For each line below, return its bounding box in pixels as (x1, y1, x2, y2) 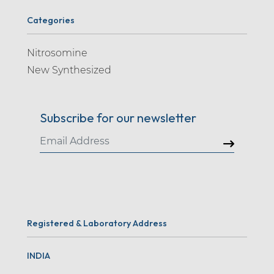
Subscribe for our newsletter (39, 110, 196, 126)
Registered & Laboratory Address (27, 218, 167, 229)
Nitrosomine (27, 46, 87, 59)
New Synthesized (27, 64, 111, 76)
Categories (27, 14, 75, 26)
